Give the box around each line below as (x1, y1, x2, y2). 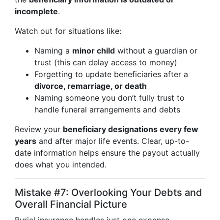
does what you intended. (15, 160, 107, 169)
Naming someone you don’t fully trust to (34, 93, 185, 103)
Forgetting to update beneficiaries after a (34, 69, 188, 79)
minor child (72, 46, 115, 55)
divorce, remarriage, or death (34, 81, 147, 91)
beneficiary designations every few (63, 124, 198, 134)
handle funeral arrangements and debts (34, 105, 180, 114)
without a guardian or (115, 46, 197, 55)
